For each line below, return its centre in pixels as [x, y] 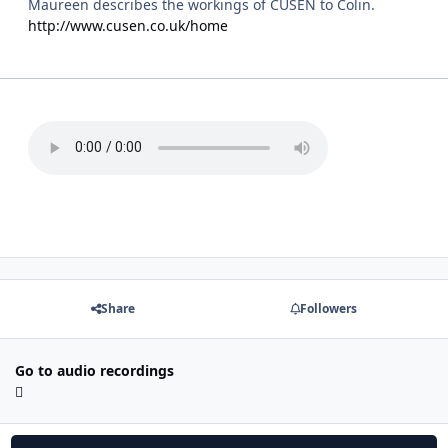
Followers [328, 309]
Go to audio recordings [94, 370]
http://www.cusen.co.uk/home [128, 25]
